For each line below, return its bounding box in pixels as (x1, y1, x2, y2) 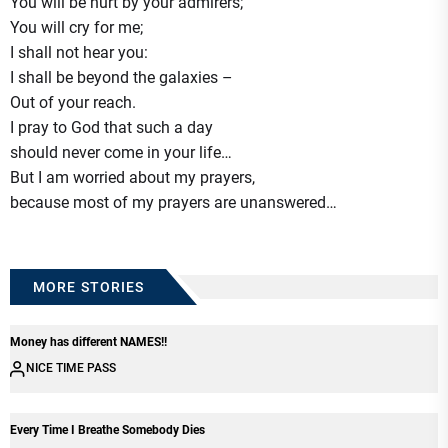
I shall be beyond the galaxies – (10, 68, 233, 87)
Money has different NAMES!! (10, 335, 167, 349)
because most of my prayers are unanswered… (10, 193, 337, 212)
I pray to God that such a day (10, 118, 213, 137)
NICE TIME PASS (26, 361, 116, 375)
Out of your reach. (10, 93, 136, 112)
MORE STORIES (33, 279, 144, 295)
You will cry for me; (10, 18, 143, 37)
